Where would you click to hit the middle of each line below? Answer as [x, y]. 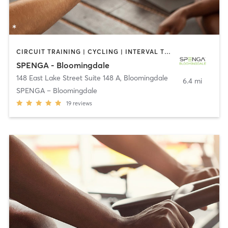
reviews [82, 103]
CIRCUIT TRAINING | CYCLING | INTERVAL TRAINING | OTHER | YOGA [167, 52]
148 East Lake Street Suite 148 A [68, 78]
